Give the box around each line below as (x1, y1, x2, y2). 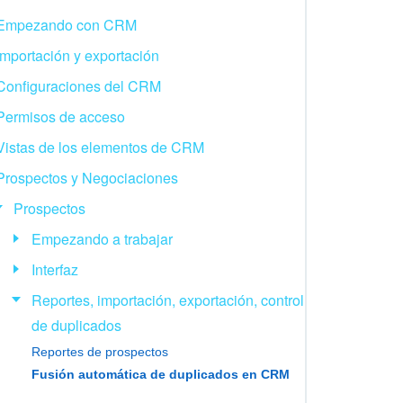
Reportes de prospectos (31, 344, 168, 359)
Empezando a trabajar (31, 228, 173, 249)
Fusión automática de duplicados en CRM (31, 366, 290, 381)
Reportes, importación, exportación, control (31, 289, 304, 310)
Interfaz (31, 258, 78, 280)
